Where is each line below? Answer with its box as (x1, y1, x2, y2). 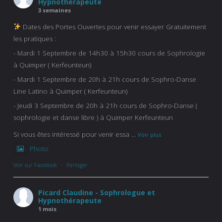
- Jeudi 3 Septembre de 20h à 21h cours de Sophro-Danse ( (13, 101, 197, 110)
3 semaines (38, 6, 71, 14)
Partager (66, 161, 88, 168)
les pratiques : (13, 34, 56, 43)
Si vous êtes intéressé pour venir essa (13, 129, 129, 139)
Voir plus (138, 130, 161, 138)
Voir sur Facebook (13, 161, 57, 168)
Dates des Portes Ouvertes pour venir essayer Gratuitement (21, 22, 207, 31)
